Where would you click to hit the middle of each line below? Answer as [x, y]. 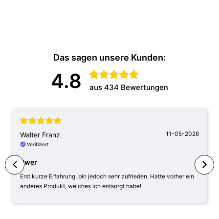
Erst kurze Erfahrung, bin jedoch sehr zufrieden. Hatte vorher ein [107, 176]
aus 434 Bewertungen [129, 87]
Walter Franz [40, 135]
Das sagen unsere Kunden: [109, 57]
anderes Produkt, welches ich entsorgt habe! [81, 186]
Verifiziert [38, 144]
